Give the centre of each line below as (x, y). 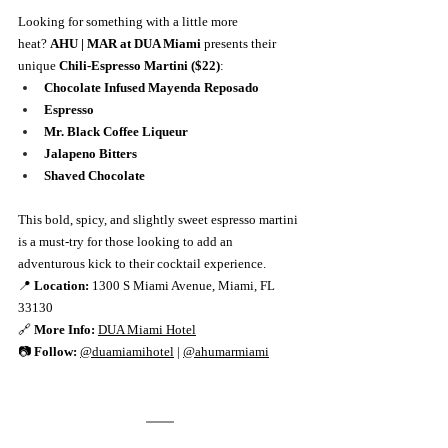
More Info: (64, 329)
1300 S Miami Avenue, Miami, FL (183, 285)
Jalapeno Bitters (90, 153)
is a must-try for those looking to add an (127, 241)
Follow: (55, 351)
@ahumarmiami (226, 351)
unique (38, 65)
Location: (61, 285)
